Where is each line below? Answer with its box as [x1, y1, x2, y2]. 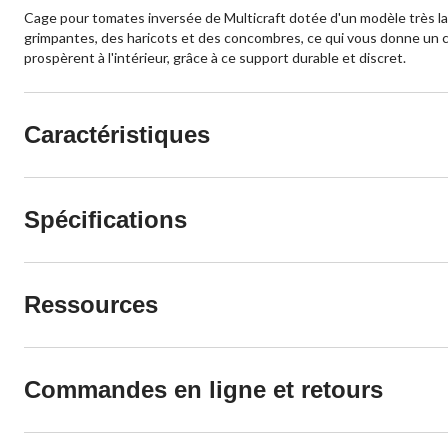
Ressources [24, 291, 158, 319]
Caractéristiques [24, 121, 210, 149]
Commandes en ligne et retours [24, 376, 383, 404]
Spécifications [24, 206, 187, 234]
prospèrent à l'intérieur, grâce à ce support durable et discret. [24, 49, 406, 67]
